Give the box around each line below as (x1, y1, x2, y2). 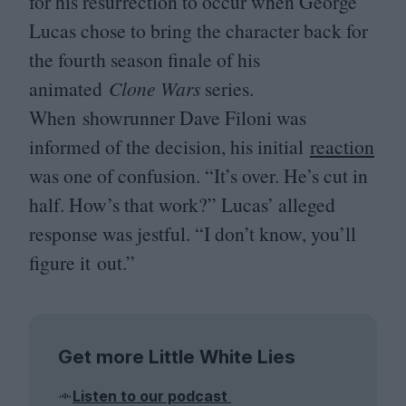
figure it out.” (29, 248, 141, 275)
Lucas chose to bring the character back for (29, 16, 368, 43)
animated (29, 74, 109, 101)
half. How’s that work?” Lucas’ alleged (29, 190, 335, 217)
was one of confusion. (29, 161, 205, 188)
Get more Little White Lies (58, 344, 295, 368)
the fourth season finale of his (29, 45, 260, 72)
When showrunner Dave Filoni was (29, 103, 306, 130)
